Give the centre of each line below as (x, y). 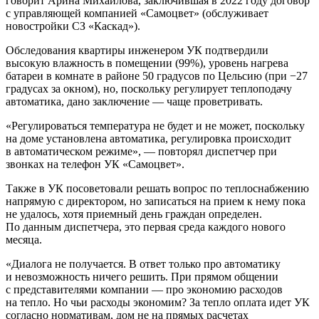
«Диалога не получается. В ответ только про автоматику (143, 263)
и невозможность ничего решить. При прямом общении (142, 276)
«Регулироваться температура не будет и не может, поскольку (155, 125)
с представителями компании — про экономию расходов (144, 289)
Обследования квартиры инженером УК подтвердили (137, 50)
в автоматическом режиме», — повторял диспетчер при (141, 151)
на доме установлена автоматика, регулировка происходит (148, 138)
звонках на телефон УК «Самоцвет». (95, 164)
